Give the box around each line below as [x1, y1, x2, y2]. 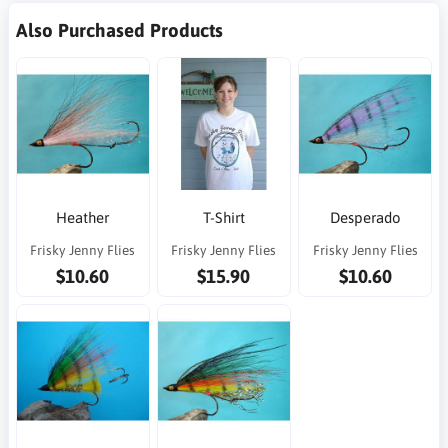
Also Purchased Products [16, 18, 223, 41]
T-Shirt [202, 208, 245, 226]
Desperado [329, 208, 401, 226]
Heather [56, 208, 110, 226]
